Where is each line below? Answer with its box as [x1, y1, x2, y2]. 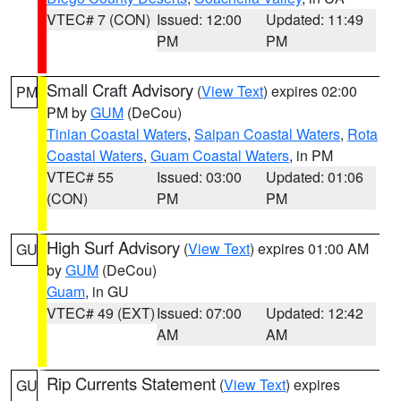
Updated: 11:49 [266, 9, 364, 30]
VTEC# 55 [47, 166, 114, 187]
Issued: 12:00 [156, 9, 242, 30]
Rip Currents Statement [47, 371, 216, 395]
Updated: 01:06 [266, 166, 364, 187]
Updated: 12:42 [266, 303, 364, 323]
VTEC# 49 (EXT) [47, 303, 155, 323]
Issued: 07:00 [156, 303, 242, 323]
